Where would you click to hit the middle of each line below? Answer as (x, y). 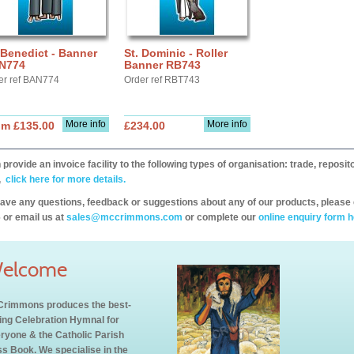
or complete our (220, 217)
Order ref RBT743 (162, 80)
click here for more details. (64, 179)
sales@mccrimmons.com (124, 217)
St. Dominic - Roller (176, 53)
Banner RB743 (162, 65)
